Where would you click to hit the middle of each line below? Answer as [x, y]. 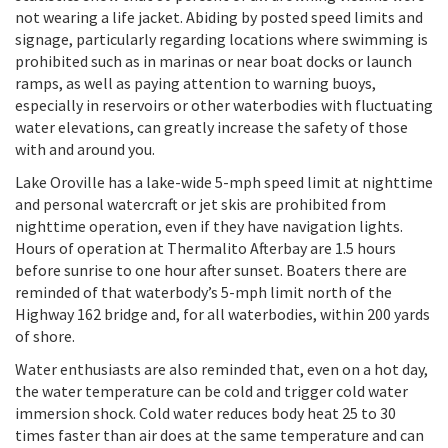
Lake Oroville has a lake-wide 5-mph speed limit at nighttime [224, 181]
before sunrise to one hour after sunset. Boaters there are [211, 269]
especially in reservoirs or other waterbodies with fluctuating [224, 104]
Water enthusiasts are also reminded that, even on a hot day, [221, 368]
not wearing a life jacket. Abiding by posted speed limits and [219, 16]
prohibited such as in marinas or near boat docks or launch [213, 60]
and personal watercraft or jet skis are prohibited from [200, 203]
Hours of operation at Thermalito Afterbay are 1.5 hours [205, 247]
